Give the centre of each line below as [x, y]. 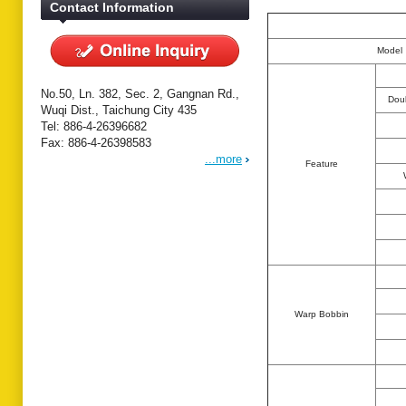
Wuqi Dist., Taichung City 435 [119, 110]
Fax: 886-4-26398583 [96, 143]
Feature [322, 164]
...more [223, 159]
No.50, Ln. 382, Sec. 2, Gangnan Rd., [140, 94]
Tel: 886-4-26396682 [94, 126]
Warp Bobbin [322, 314]
